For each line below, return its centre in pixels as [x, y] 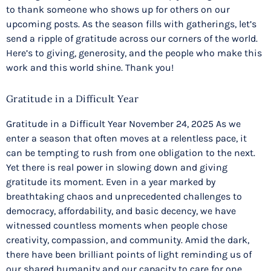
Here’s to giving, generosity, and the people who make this [134, 53]
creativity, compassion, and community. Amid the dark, [128, 240]
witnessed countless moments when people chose [117, 225]
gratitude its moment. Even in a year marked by [111, 181]
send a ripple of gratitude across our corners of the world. [132, 39]
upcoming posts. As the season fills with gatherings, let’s [131, 24]
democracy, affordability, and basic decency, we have [121, 211]
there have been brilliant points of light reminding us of [129, 254]
